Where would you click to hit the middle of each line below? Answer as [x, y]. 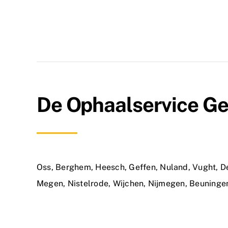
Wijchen [128, 184]
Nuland [174, 167]
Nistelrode [88, 184]
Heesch [110, 167]
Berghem [73, 167]
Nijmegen [166, 184]
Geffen [142, 167]
